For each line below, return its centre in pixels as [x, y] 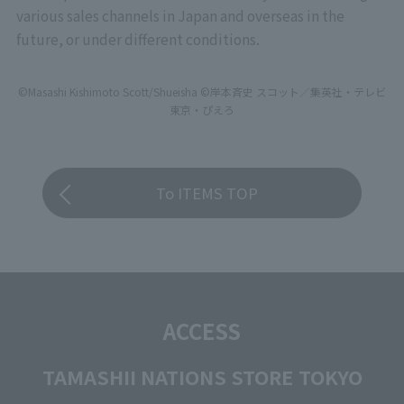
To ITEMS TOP [207, 193]
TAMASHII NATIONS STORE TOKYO [202, 376]
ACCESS [202, 330]
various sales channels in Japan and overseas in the [180, 16]
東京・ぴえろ [202, 109]
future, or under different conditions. [138, 39]
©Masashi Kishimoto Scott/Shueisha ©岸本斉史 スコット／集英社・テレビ [202, 91]
